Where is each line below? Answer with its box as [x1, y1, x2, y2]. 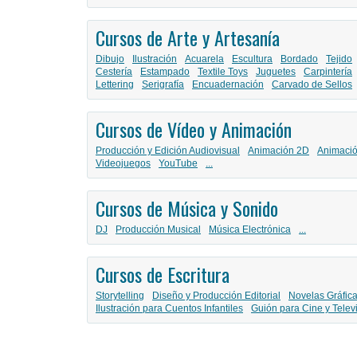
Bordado [280, 53, 318, 65]
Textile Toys [198, 66, 248, 78]
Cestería [96, 66, 132, 78]
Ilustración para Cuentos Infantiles [96, 303, 243, 315]
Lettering [96, 79, 134, 91]
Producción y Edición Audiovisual [96, 145, 240, 157]
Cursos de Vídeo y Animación [96, 115, 292, 144]
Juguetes [256, 66, 296, 78]
